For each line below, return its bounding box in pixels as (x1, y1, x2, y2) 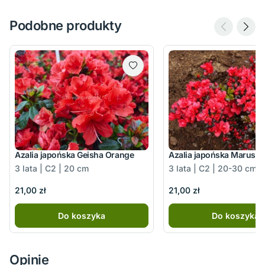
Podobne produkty (9, 17, 122, 33)
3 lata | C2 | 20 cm (15, 163, 89, 174)
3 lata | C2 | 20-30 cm (169, 163, 257, 174)
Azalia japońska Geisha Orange (15, 150, 134, 160)
